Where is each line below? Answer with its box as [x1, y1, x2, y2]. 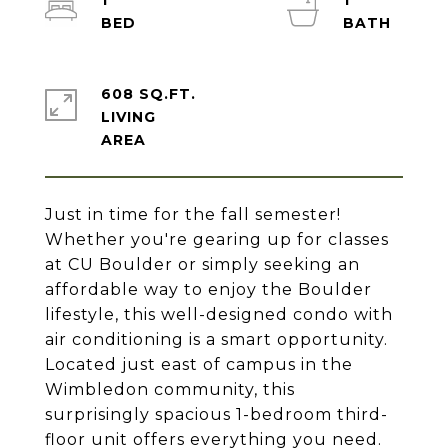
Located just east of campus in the [45, 355, 353, 374]
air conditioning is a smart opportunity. [45, 330, 388, 349]
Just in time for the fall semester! [45, 205, 341, 224]
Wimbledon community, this [45, 380, 295, 399]
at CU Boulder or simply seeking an [45, 255, 360, 274]
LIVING [101, 108, 156, 126]
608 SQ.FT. [101, 85, 196, 103]
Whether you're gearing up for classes [45, 230, 389, 249]
